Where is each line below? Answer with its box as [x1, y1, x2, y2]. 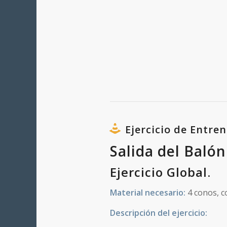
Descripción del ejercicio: [110, 207, 207, 218]
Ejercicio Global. [110, 164, 211, 181]
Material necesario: [110, 187, 185, 199]
